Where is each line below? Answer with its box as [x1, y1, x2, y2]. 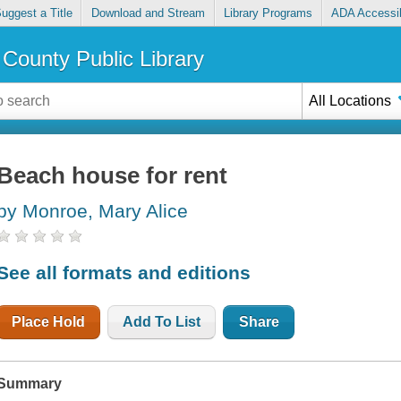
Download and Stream [90, 6, 205, 21]
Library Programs [224, 6, 313, 21]
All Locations [309, 92, 392, 108]
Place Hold [12, 313, 86, 329]
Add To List [123, 313, 201, 329]
